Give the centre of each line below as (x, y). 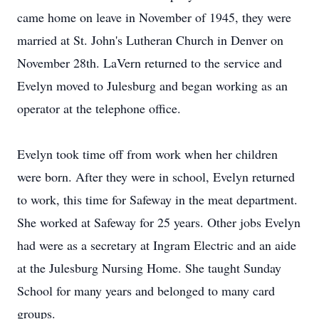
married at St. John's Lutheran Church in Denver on (150, 40)
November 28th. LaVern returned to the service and (150, 63)
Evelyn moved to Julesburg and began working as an (152, 85)
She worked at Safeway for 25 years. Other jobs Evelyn (159, 222)
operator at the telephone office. (99, 108)
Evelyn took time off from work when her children (147, 154)
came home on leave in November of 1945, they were (154, 17)
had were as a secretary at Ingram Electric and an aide (157, 245)
